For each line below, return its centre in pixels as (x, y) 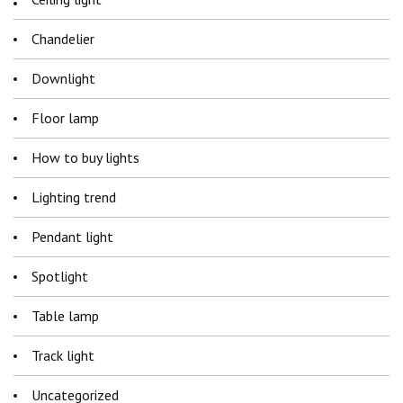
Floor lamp (65, 118)
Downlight (63, 79)
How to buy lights (85, 158)
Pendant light (72, 237)
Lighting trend (74, 197)
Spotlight (60, 277)
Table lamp (65, 316)
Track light (63, 356)
